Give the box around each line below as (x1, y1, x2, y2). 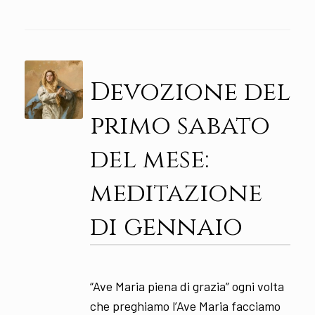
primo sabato (89, 109, 270, 143)
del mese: (89, 143, 209, 177)
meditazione (89, 176, 262, 211)
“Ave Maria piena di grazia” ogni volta (89, 278, 284, 295)
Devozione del (89, 75, 290, 110)
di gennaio (89, 210, 243, 245)
